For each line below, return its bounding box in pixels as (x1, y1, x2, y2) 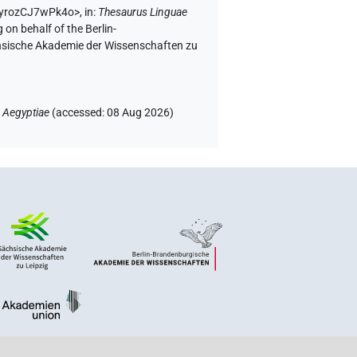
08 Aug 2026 (107, 106, 171, 120)
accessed (56, 106, 103, 120)
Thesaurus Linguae (98, 6, 188, 20)
